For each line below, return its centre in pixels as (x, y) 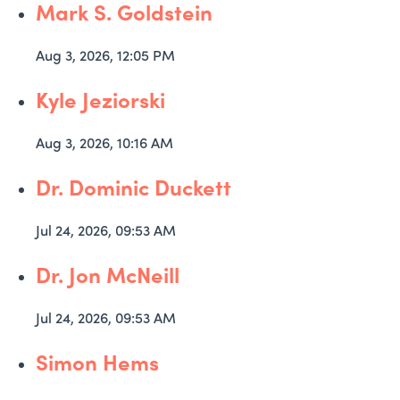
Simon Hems (97, 362)
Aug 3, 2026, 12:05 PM (105, 55)
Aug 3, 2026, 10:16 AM (104, 142)
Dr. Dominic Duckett (133, 187)
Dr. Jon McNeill (108, 274)
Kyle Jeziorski (100, 99)
